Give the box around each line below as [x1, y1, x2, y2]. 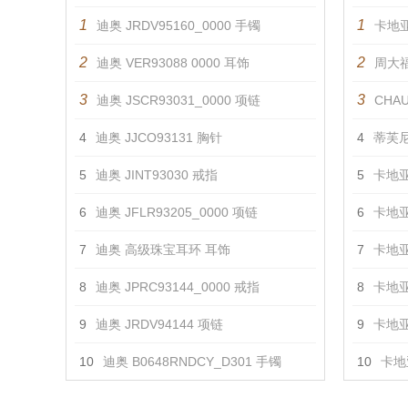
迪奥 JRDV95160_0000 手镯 [97, 18, 260, 33]
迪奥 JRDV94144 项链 [96, 317, 223, 331]
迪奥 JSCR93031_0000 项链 [97, 93, 260, 107]
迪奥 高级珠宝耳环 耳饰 [96, 242, 230, 257]
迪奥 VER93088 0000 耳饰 [97, 56, 250, 70]
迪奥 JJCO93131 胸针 [96, 130, 222, 145]
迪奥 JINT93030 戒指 [96, 168, 218, 182]
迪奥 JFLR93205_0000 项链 [96, 205, 258, 219]
